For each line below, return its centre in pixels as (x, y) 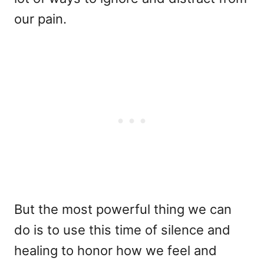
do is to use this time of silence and (122, 230)
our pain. (40, 19)
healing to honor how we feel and (115, 250)
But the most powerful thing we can (123, 209)
